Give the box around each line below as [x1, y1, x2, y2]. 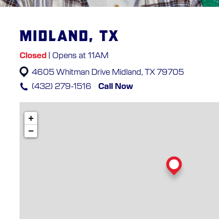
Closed [20, 52, 46, 60]
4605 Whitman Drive [32, 68, 112, 76]
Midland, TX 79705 [112, 68, 184, 76]
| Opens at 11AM [46, 52, 109, 60]
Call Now [98, 83, 133, 90]
